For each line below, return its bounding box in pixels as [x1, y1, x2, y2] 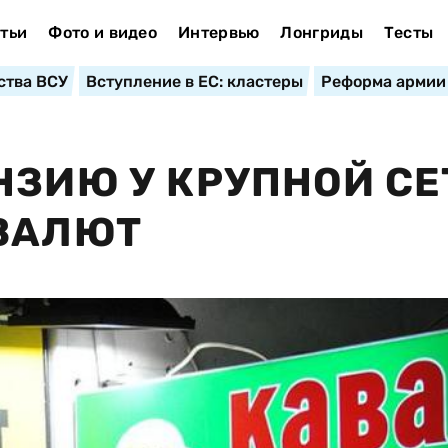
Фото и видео [48, 23, 158, 42]
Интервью [177, 23, 260, 42]
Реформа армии [320, 72, 446, 91]
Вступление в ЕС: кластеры [85, 72, 303, 91]
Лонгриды [280, 23, 363, 42]
